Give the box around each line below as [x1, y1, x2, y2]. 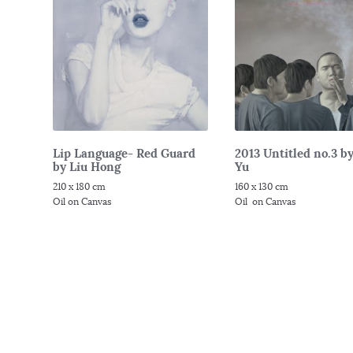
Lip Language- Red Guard [53, 145, 196, 161]
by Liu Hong [53, 158, 121, 174]
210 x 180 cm [53, 180, 106, 193]
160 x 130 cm [235, 180, 289, 193]
